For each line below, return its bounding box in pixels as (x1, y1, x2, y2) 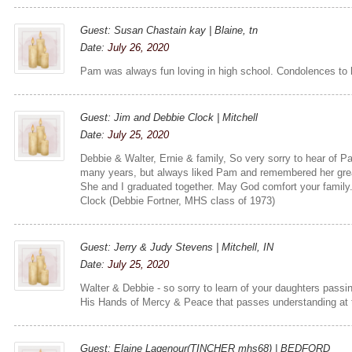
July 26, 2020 (108, 41, 170, 53)
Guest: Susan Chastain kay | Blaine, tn (80, 24, 258, 36)
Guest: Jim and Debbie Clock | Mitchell (80, 111, 258, 123)
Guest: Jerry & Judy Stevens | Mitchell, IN (80, 240, 274, 253)
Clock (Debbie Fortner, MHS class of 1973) (80, 194, 276, 207)
